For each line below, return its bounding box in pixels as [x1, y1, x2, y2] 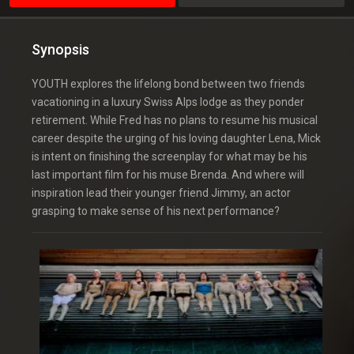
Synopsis [32, 41, 89, 58]
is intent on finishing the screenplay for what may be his [32, 150, 307, 164]
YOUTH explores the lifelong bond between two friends [32, 77, 305, 91]
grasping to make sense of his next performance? [32, 205, 280, 218]
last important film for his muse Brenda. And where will [32, 168, 304, 182]
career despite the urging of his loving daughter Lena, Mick [32, 132, 321, 145]
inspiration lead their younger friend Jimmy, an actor [32, 186, 291, 200]
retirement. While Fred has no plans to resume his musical [32, 114, 318, 127]
